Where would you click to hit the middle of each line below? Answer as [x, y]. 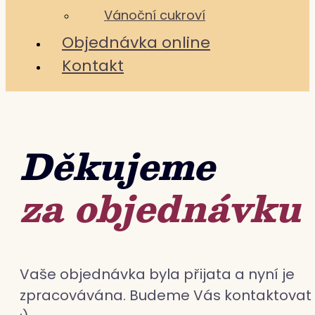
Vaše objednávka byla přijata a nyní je [157, 274]
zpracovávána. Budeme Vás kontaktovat [166, 295]
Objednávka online [136, 43]
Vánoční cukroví [155, 15]
